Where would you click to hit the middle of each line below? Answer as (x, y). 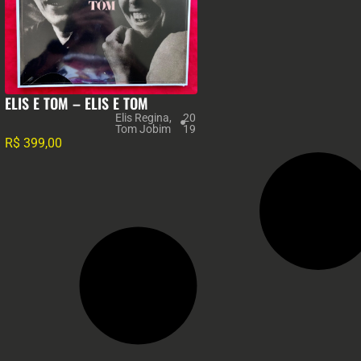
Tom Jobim (143, 129)
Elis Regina (142, 118)
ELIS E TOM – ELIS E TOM (77, 104)
